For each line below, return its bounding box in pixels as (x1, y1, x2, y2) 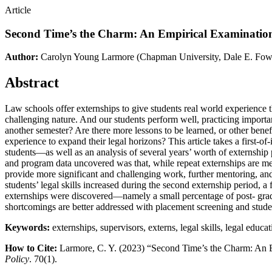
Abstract (5, 75, 59, 91)
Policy (5, 254, 29, 265)
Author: (5, 52, 38, 63)
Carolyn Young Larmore (41, 52, 134, 63)
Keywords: (5, 222, 50, 233)
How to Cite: (5, 243, 57, 254)
